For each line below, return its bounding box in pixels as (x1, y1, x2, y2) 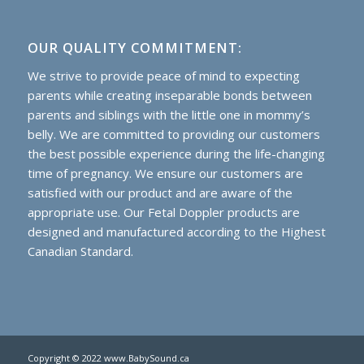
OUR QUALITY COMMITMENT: (27, 38, 242, 58)
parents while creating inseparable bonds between (27, 87, 312, 104)
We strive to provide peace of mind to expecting (27, 67, 300, 84)
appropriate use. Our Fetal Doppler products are (27, 204, 300, 221)
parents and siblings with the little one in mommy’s (27, 106, 310, 123)
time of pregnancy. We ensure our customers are (27, 165, 303, 182)
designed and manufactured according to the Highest (27, 223, 326, 240)
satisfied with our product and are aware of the (27, 184, 292, 201)
